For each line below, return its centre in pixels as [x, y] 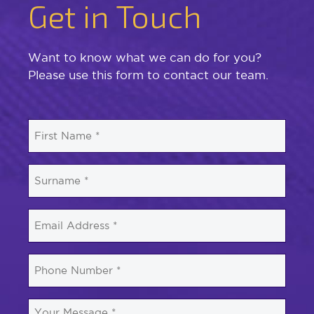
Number [50, 278]
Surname [52, 171]
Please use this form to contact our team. [148, 74]
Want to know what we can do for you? [145, 57]
